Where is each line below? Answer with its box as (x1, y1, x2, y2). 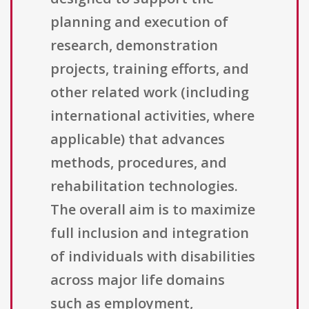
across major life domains (50, 270, 225, 290)
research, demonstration (50, 36, 218, 55)
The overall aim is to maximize (50, 200, 255, 219)
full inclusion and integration (50, 223, 249, 243)
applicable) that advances (50, 130, 225, 149)
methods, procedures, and (50, 153, 227, 172)
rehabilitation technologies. (50, 177, 238, 196)
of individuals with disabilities (50, 247, 255, 266)
